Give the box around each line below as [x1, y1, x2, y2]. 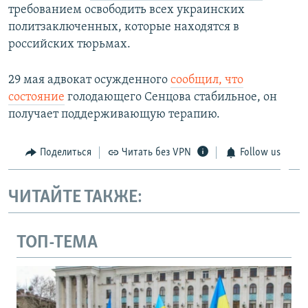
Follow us [239, 146, 280, 158]
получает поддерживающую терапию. [8, 107, 220, 121]
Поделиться [39, 146, 91, 158]
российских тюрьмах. [8, 37, 131, 51]
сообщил [170, 73, 219, 87]
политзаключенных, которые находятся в [8, 20, 239, 34]
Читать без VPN [122, 146, 191, 158]
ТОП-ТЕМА [16, 233, 98, 252]
